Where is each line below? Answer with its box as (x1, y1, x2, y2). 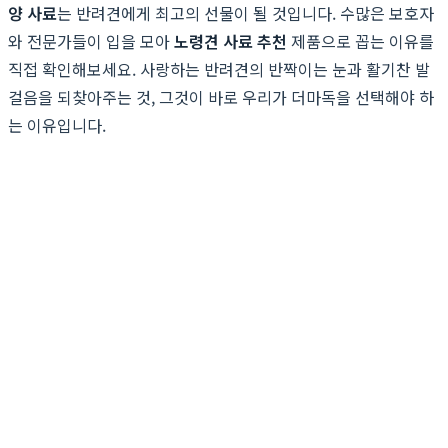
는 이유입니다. (8, 112, 106, 137)
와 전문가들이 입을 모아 (8, 28, 174, 53)
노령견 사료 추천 (174, 28, 287, 53)
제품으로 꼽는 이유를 (287, 28, 434, 53)
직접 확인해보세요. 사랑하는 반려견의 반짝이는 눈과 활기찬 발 (8, 56, 430, 81)
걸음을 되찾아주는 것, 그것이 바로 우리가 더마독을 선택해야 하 (8, 84, 434, 109)
